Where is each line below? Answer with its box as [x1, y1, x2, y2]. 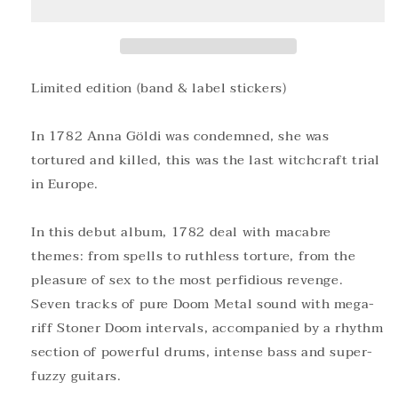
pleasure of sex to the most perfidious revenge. [31, 268, 344, 291]
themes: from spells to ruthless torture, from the [31, 244, 356, 267]
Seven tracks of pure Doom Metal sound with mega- [31, 292, 375, 315]
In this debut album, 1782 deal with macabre [31, 220, 331, 243]
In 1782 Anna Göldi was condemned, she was [31, 124, 330, 147]
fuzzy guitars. [31, 364, 122, 387]
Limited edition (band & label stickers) [31, 76, 287, 99]
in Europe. [31, 172, 99, 195]
